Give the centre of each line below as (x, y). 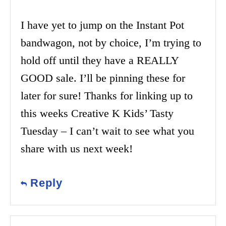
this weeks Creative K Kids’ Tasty (97, 113)
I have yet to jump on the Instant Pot (102, 25)
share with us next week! (77, 148)
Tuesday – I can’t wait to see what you (107, 131)
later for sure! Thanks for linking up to (107, 95)
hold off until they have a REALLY (100, 60)
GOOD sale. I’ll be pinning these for (103, 78)
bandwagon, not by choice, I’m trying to (111, 42)
